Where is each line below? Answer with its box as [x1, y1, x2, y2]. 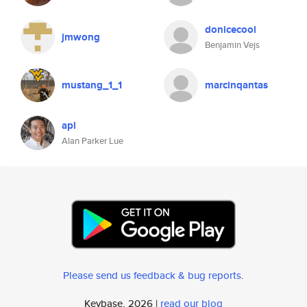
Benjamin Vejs [205, 38, 260, 51]
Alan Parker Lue [62, 134, 123, 147]
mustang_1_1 [62, 77, 122, 93]
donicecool [205, 22, 256, 37]
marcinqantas [205, 77, 268, 93]
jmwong [62, 29, 100, 45]
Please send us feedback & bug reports [63, 268, 241, 282]
